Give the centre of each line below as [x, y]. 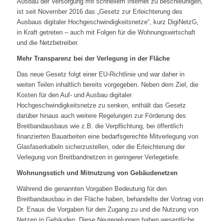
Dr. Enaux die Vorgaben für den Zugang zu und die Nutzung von [107, 210]
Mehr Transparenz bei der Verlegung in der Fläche [93, 59]
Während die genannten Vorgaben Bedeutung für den [92, 189]
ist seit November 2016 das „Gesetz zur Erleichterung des [99, 12]
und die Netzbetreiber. [48, 43]
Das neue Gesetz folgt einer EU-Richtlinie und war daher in [100, 74]
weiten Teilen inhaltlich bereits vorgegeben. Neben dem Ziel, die [107, 85]
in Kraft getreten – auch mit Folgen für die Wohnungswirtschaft [106, 33]
